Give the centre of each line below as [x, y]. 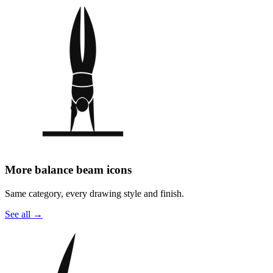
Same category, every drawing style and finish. [94, 193]
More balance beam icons [68, 169]
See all [18, 214]
